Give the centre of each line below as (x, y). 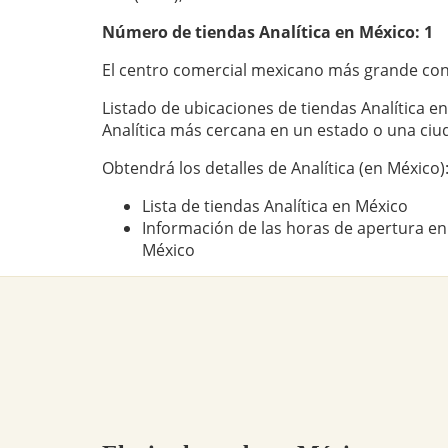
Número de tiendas (180, 32)
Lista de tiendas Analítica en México (275, 206)
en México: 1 (382, 32)
